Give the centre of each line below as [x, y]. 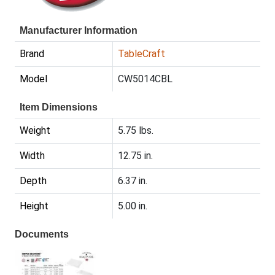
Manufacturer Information [79, 31]
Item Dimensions [59, 107]
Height [34, 206]
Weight [35, 131]
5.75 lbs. [136, 131]
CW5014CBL [145, 79]
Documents [42, 234]
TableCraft [141, 54]
